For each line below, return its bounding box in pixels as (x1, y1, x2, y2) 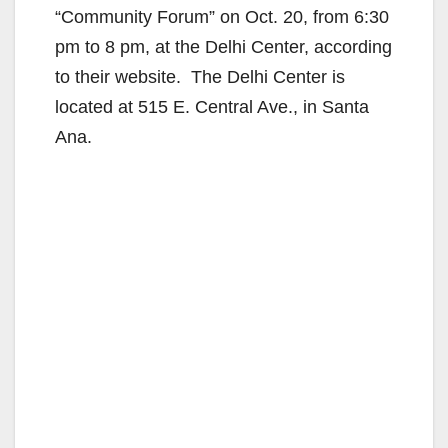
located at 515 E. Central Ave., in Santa (55, 97, 369, 118)
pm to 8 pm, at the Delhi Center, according (55, 37, 392, 58)
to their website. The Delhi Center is (55, 67, 345, 88)
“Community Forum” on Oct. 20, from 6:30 (55, 7, 389, 28)
